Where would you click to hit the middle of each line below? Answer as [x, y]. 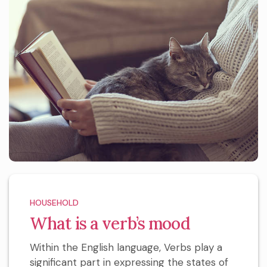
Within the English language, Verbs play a [126, 247]
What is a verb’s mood [110, 223]
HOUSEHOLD [54, 202]
